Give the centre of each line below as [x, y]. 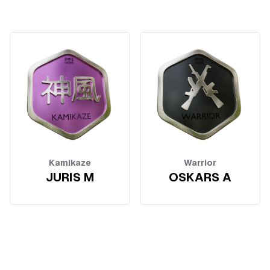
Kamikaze [70, 162]
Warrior [200, 162]
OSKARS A [200, 177]
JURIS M [70, 177]
